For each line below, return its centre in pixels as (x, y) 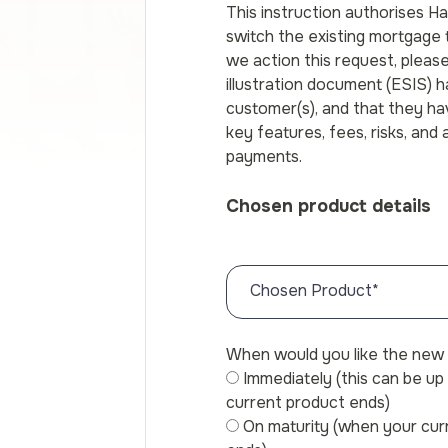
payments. (264, 156)
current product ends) (308, 402)
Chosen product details (328, 206)
